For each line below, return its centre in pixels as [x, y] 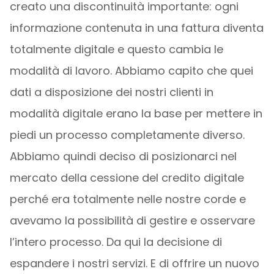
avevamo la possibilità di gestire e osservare [132, 220]
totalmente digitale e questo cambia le [116, 49]
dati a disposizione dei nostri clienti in [111, 92]
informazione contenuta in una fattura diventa [136, 28]
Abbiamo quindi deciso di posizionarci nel [123, 156]
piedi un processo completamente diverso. [127, 135]
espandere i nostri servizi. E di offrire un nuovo [134, 263]
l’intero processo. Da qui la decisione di [116, 242]
